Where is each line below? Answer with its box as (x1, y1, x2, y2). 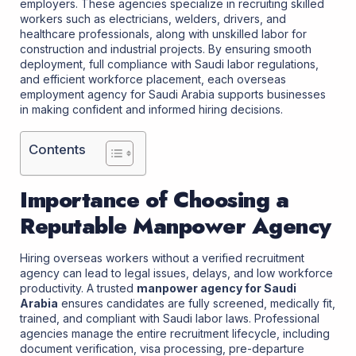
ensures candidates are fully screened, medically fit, (58, 296, 335, 311)
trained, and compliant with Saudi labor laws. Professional (20, 311, 319, 326)
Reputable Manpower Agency (20, 210, 331, 243)
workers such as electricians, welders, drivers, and (20, 11, 286, 25)
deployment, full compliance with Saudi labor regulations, (20, 56, 319, 71)
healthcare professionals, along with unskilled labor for (20, 26, 307, 41)
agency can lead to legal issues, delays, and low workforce (20, 266, 333, 281)
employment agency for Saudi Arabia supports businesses (20, 87, 326, 101)
